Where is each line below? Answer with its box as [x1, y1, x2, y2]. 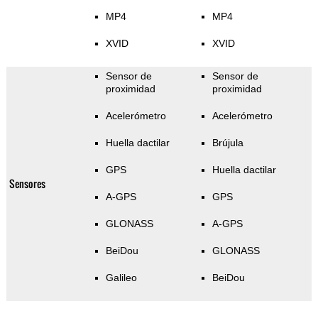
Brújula [212, 137, 243, 149]
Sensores [9, 176, 45, 192]
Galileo [105, 272, 137, 284]
